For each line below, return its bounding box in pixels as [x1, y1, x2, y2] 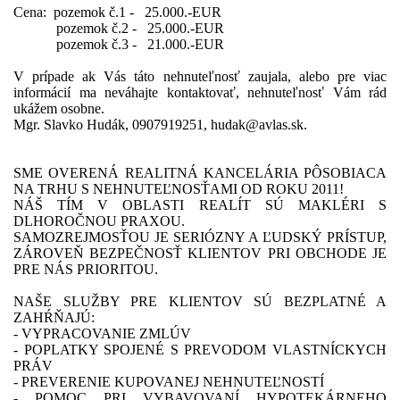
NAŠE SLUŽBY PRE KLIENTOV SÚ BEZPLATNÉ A [13, 294, 387, 309]
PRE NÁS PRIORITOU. [13, 262, 158, 277]
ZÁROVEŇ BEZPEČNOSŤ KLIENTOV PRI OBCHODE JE [13, 246, 387, 261]
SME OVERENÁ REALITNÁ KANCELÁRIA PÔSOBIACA [13, 165, 387, 180]
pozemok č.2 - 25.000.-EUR [13, 21, 224, 36]
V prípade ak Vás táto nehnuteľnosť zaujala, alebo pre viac [13, 69, 387, 84]
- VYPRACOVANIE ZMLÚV [13, 326, 191, 341]
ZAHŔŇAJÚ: [13, 310, 95, 325]
